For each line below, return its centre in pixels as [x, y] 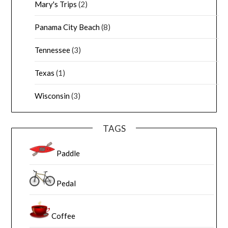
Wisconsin [52, 95]
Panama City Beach [67, 27]
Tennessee [53, 50]
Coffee [64, 216]
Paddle [68, 153]
